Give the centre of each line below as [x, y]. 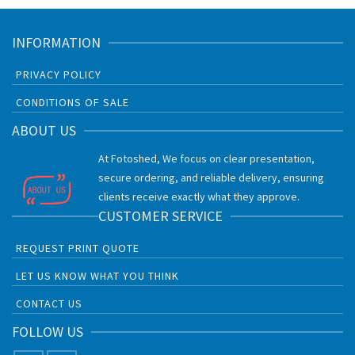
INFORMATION [56, 43]
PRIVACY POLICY [59, 75]
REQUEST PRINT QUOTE [78, 248]
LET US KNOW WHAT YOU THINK [97, 276]
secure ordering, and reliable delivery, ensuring [211, 178]
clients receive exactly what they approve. [199, 197]
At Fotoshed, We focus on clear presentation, [206, 159]
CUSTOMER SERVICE [160, 216]
